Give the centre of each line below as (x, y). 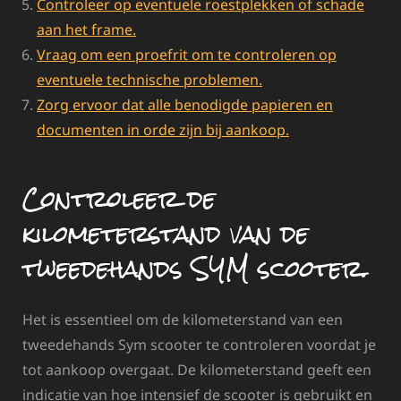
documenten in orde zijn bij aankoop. (163, 129)
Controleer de (119, 199)
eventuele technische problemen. (149, 79)
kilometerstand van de (166, 234)
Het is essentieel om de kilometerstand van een (183, 319)
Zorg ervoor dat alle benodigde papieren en (185, 104)
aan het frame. (86, 29)
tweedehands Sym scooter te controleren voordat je (199, 344)
